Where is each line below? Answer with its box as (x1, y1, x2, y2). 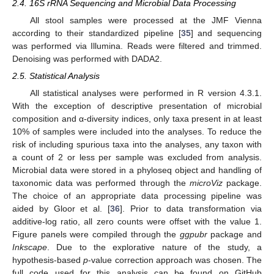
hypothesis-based (12, 255, 84, 265)
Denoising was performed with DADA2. (12, 53, 162, 64)
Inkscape (12, 242, 47, 253)
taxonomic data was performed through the (12, 178, 190, 188)
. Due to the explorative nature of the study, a (47, 242, 262, 253)
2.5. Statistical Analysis (12, 70, 100, 81)
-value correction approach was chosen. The (88, 255, 262, 265)
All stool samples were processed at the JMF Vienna (29, 15, 262, 25)
